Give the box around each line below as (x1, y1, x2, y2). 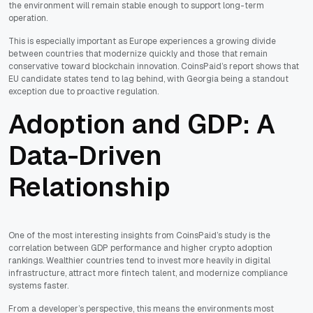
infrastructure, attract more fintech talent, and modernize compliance (8, 268, 288, 279)
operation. (8, 13, 48, 24)
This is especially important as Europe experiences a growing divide (8, 36, 276, 48)
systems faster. (8, 280, 68, 292)
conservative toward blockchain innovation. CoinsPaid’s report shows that (8, 61, 299, 73)
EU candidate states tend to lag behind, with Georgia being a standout (8, 73, 289, 85)
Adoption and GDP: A (8, 107, 275, 142)
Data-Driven (8, 138, 162, 173)
